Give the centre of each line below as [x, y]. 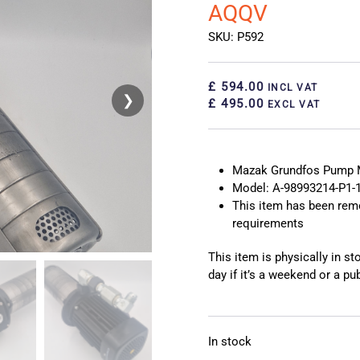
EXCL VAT [292, 105]
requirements [268, 224]
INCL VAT [291, 88]
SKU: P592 [236, 37]
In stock [230, 342]
